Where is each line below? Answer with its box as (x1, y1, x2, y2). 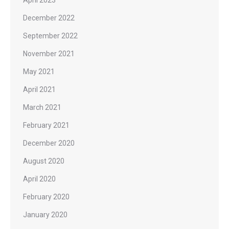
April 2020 (23, 174, 56, 183)
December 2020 (23, 139, 75, 147)
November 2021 (23, 49, 75, 58)
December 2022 (23, 13, 75, 22)
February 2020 (23, 192, 70, 201)
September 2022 (23, 31, 78, 40)
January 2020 (23, 210, 67, 219)
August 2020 (23, 156, 64, 165)
